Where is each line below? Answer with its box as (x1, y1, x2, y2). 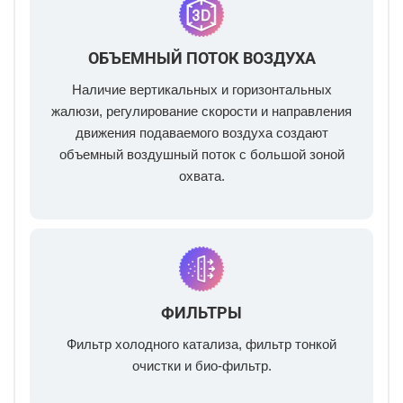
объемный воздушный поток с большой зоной (58, 148, 345, 163)
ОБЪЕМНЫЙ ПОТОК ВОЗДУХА (87, 49, 316, 68)
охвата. (178, 169, 225, 184)
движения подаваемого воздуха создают (75, 126, 328, 141)
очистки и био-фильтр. (131, 359, 272, 374)
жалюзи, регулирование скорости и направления (51, 104, 352, 120)
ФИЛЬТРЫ (161, 303, 242, 323)
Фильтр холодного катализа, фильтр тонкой (67, 337, 336, 353)
